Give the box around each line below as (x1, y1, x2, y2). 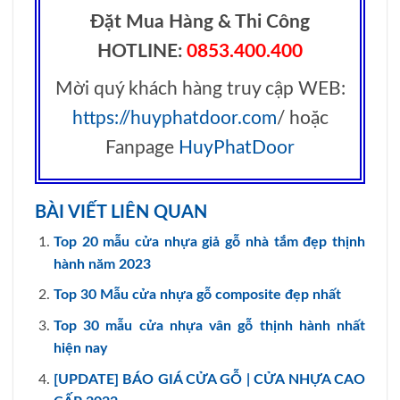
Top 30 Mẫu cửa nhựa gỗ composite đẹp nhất (53, 287, 341, 303)
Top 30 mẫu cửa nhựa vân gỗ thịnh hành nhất (53, 319, 365, 334)
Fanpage (105, 138, 179, 158)
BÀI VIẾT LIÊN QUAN (35, 203, 207, 221)
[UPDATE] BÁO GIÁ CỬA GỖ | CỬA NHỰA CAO (53, 371, 365, 387)
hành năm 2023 (53, 256, 151, 271)
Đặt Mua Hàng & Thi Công (90, 12, 310, 31)
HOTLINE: (97, 41, 187, 61)
